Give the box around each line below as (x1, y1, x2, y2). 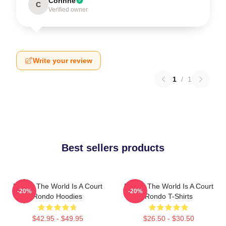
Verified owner (48, 6, 88, 13)
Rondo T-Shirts (144, 192, 193, 200)
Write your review (33, 56, 92, 65)
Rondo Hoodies (33, 192, 82, 200)
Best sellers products (62, 142, 164, 153)
